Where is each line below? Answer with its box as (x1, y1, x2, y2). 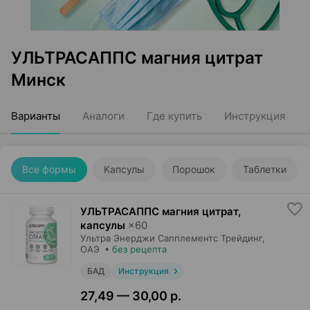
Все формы (22, 163, 76, 175)
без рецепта (112, 244, 167, 255)
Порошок (172, 163, 215, 175)
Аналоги (82, 109, 125, 122)
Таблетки (243, 163, 286, 175)
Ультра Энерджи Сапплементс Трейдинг (80, 232, 262, 244)
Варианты (11, 109, 60, 122)
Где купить (147, 109, 202, 122)
